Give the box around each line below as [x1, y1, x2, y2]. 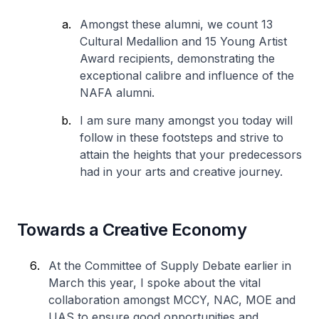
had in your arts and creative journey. [80, 164, 283, 179]
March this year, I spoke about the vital [48, 276, 261, 290]
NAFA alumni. [80, 85, 155, 100]
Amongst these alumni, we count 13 [80, 17, 273, 31]
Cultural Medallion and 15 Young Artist [80, 34, 287, 48]
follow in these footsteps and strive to [80, 130, 283, 145]
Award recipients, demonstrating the [80, 51, 275, 66]
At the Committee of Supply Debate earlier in [48, 258, 291, 273]
